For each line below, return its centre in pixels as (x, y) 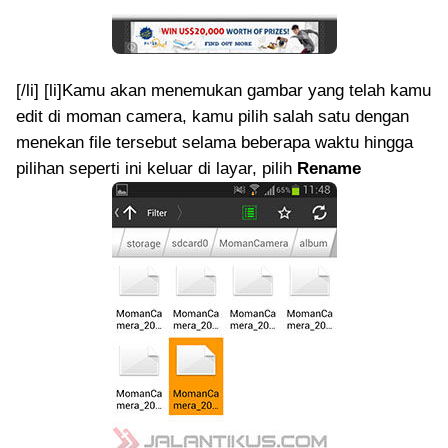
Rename (329, 168)
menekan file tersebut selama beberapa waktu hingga (214, 142)
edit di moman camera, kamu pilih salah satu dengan (212, 116)
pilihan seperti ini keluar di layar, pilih (156, 168)
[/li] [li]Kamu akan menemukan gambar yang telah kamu (223, 90)
